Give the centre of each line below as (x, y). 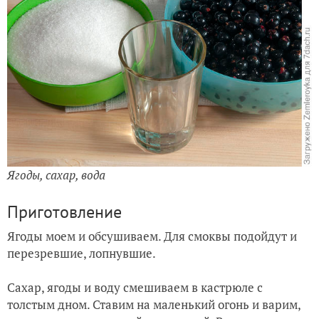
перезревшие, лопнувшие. (82, 253)
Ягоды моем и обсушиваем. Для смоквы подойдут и (152, 236)
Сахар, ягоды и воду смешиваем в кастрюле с (135, 288)
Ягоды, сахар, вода (56, 175)
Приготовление (64, 212)
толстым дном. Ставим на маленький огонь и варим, (154, 305)
